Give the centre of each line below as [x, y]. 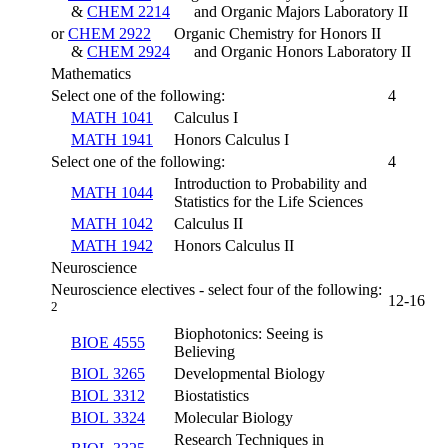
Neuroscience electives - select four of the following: [216, 290]
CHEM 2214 [128, 12]
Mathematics [91, 74]
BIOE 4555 [108, 343]
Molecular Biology [233, 418]
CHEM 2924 [128, 52]
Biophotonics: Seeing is [248, 334]
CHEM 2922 [109, 34]
